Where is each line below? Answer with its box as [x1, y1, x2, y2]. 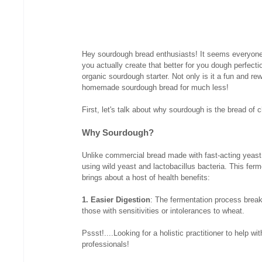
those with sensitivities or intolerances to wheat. [82, 206, 245, 216]
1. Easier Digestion [82, 195, 151, 205]
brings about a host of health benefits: [82, 173, 211, 182]
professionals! [82, 240, 130, 249]
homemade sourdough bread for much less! [82, 83, 229, 92]
